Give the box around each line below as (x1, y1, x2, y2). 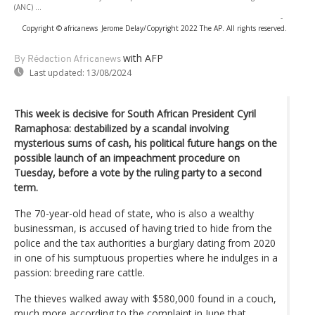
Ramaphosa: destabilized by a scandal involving (14, 121, 229, 135)
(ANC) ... (14, 1, 41, 12)
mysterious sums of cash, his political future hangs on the (14, 136, 277, 150)
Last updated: (30, 66, 84, 79)
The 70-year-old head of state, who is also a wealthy (14, 206, 254, 220)
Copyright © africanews (22, 22, 98, 33)
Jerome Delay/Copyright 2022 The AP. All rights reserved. (101, 22, 287, 33)
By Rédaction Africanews (14, 53, 121, 65)
